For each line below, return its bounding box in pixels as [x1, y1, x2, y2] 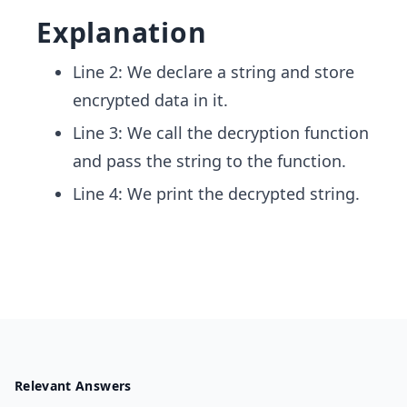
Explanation [36, 14, 207, 51]
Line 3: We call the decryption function [73, 122, 369, 144]
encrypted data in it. [73, 89, 228, 111]
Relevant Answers [15, 377, 132, 394]
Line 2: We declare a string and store [73, 61, 354, 83]
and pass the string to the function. [73, 150, 346, 172]
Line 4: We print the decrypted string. [73, 183, 360, 204]
